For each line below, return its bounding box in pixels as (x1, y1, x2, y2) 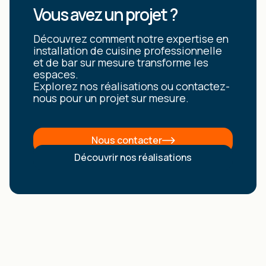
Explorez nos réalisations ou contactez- (33, 79, 230, 94)
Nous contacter (91, 134, 162, 147)
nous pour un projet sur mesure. (33, 91, 189, 106)
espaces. (33, 67, 78, 82)
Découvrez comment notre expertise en (33, 31, 229, 46)
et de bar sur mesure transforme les (33, 55, 208, 70)
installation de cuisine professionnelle (33, 43, 222, 58)
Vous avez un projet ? (33, 3, 178, 26)
